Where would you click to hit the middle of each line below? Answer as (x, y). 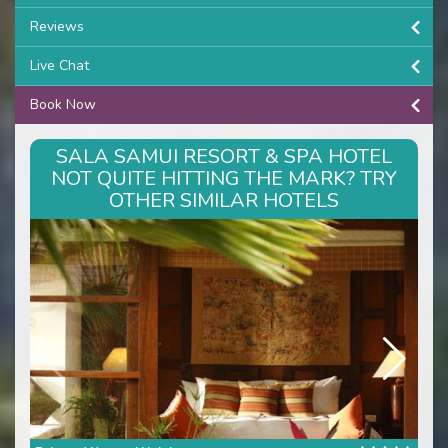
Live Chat (59, 65)
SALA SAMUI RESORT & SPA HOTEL (224, 156)
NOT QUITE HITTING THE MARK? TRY (224, 178)
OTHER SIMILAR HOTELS (224, 200)
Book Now (63, 104)
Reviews (57, 26)
